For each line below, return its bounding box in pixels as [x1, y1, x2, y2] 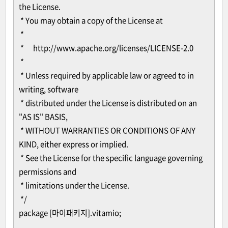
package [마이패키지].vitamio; [19, 207, 121, 218]
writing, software [19, 83, 78, 95]
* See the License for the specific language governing [19, 152, 203, 163]
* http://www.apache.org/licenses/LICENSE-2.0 [19, 42, 193, 53]
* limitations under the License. [19, 180, 129, 191]
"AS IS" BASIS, [19, 111, 68, 122]
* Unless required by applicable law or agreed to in [19, 70, 194, 81]
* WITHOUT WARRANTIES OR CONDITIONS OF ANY [19, 125, 195, 136]
